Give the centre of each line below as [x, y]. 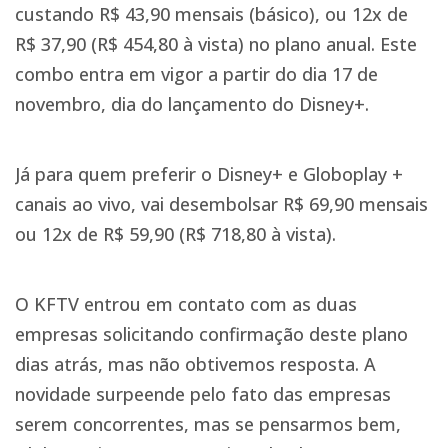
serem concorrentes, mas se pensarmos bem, [208, 424]
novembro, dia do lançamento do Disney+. [192, 104]
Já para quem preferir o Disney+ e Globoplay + [209, 174]
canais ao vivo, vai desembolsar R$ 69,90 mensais [221, 204]
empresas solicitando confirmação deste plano [211, 334]
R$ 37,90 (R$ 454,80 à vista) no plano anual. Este [216, 44]
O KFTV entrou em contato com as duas [186, 304]
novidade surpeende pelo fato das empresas [203, 394]
